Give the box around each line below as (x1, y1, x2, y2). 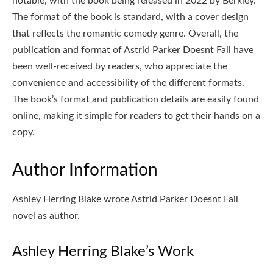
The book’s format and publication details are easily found (12, 94, 259, 104)
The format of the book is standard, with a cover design (12, 12, 249, 22)
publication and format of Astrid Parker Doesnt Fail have (12, 44, 253, 55)
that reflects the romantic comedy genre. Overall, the (12, 28, 238, 38)
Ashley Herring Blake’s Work (12, 244, 194, 259)
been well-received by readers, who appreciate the (12, 61, 227, 71)
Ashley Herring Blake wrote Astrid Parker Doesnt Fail (12, 194, 238, 204)
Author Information (12, 161, 158, 179)
